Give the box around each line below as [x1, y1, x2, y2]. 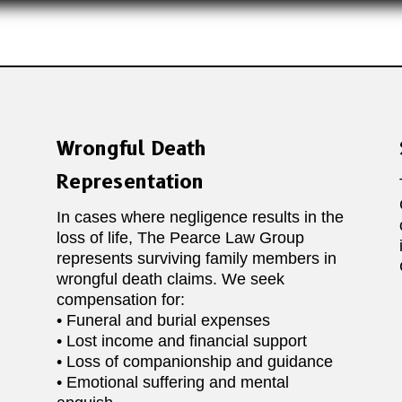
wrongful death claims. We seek [56, 270, 284, 289]
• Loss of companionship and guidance [56, 353, 333, 371]
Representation [56, 170, 204, 195]
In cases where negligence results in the [56, 208, 344, 227]
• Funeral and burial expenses [56, 311, 270, 330]
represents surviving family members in [56, 249, 336, 268]
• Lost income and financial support [56, 332, 307, 351]
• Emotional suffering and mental [56, 373, 289, 392]
